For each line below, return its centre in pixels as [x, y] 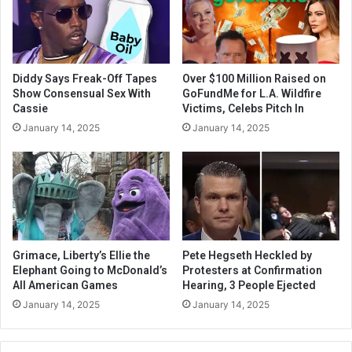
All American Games [65, 285]
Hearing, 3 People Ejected [249, 285]
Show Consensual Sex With [82, 93]
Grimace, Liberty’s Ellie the [81, 255]
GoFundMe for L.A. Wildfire [252, 93]
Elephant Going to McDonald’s [90, 270]
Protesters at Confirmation [252, 270]
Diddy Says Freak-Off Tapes [85, 78]
